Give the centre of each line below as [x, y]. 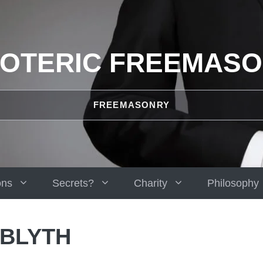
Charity [151, 183]
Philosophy [233, 183]
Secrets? [73, 183]
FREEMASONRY [131, 105]
